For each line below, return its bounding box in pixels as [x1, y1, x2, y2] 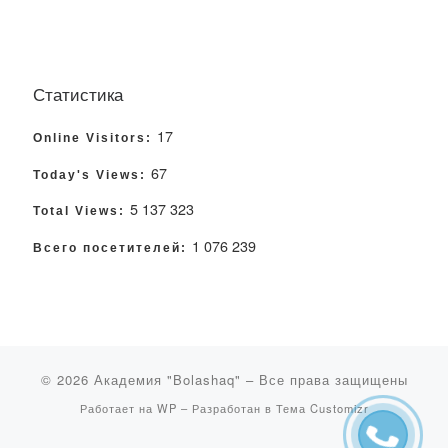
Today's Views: [33, 167, 151, 182]
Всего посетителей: [33, 241, 192, 256]
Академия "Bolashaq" [93, 369, 241, 389]
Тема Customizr [275, 399, 369, 416]
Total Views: [33, 204, 130, 219]
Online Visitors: [33, 131, 157, 146]
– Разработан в [176, 399, 276, 416]
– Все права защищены [240, 369, 408, 389]
